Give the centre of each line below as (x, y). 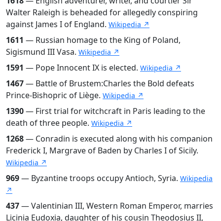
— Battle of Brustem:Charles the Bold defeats (109, 83)
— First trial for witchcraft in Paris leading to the (114, 111)
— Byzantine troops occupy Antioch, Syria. (100, 178)
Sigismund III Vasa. (42, 52)
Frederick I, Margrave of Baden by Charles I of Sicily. (102, 150)
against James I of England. (57, 24)
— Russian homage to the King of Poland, (102, 40)
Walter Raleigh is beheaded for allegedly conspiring (102, 12)
